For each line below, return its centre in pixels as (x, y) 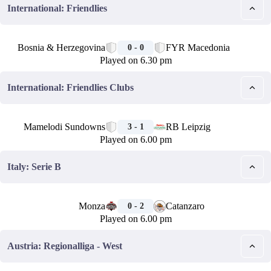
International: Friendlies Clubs (70, 87)
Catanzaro (185, 206)
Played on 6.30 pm (135, 60)
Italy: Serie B (34, 167)
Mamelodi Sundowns (64, 127)
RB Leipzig (188, 127)
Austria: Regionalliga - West (65, 246)
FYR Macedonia (198, 47)
